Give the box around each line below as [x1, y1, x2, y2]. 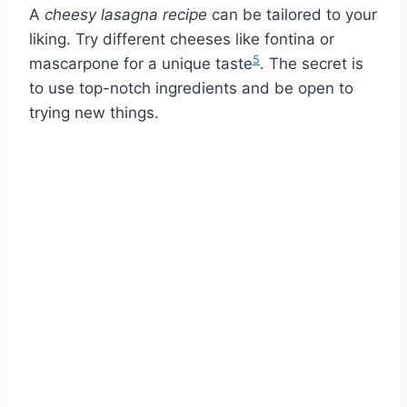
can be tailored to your [207, 5, 377, 24]
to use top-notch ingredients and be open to [29, 78, 353, 97]
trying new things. [29, 103, 159, 122]
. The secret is [260, 54, 363, 73]
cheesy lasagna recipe [45, 5, 207, 24]
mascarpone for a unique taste [29, 54, 253, 73]
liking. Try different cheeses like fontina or [29, 29, 334, 48]
